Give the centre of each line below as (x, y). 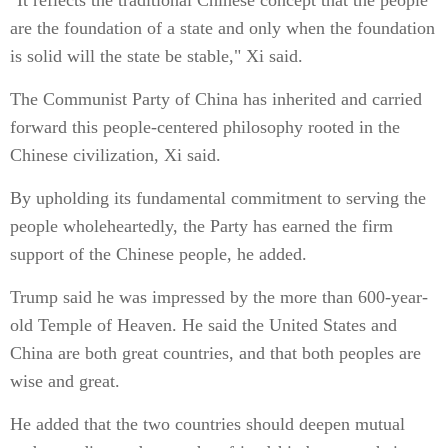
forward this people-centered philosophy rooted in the (205, 127)
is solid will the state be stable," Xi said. (156, 56)
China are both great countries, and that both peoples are (215, 353)
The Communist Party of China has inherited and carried (216, 99)
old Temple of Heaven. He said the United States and (203, 325)
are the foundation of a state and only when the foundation (222, 28)
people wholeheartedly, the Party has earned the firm (201, 226)
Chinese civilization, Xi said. (115, 155)
